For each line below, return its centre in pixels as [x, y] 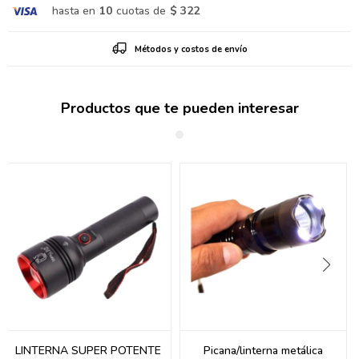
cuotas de [141, 11]
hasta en [74, 11]
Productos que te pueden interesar [179, 109]
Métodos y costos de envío [191, 50]
